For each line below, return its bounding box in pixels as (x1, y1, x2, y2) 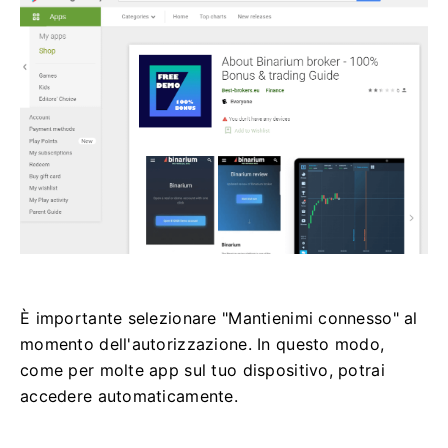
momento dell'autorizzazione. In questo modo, (20, 334, 385, 355)
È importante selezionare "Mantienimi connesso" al (20, 308, 418, 329)
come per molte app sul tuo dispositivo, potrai (20, 360, 385, 381)
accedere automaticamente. (20, 386, 238, 407)
